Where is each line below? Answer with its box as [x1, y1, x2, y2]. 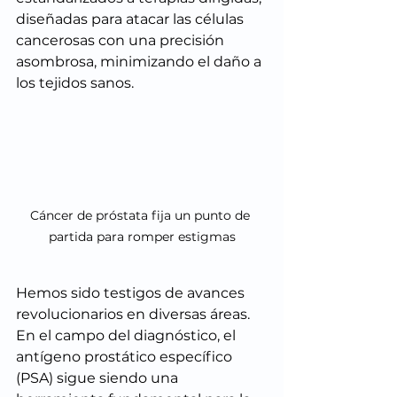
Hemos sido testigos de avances [16, 284, 248, 302]
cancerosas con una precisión [16, 32, 228, 49]
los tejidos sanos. [16, 74, 134, 91]
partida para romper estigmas [48, 229, 236, 245]
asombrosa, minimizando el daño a [16, 53, 265, 70]
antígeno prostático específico [16, 348, 236, 366]
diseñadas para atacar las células [16, 11, 247, 27]
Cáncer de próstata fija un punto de [30, 207, 253, 224]
